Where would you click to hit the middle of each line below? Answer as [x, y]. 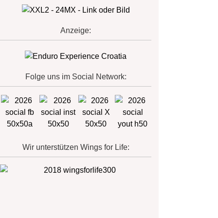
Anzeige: [76, 31]
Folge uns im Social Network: [76, 77]
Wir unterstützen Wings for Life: [76, 147]
